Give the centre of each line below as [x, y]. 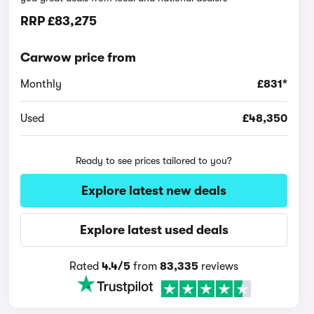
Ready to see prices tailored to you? [154, 161]
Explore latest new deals [154, 191]
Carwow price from [78, 57]
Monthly [41, 84]
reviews [219, 266]
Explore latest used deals [154, 230]
